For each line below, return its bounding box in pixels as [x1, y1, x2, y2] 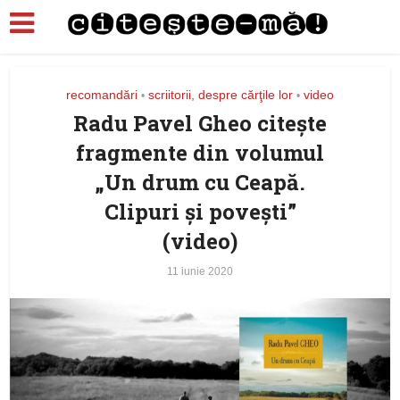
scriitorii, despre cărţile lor [148, 87, 293, 102]
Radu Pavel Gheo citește [73, 109, 327, 137]
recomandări [66, 87, 137, 102]
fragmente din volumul [76, 138, 324, 167]
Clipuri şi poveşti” [104, 197, 296, 226]
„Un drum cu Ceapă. [95, 168, 305, 196]
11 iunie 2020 [167, 265, 233, 278]
